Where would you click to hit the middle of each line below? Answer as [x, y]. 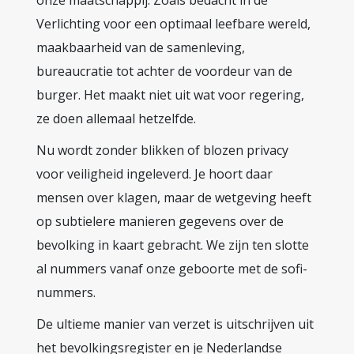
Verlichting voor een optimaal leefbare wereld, [173, 24]
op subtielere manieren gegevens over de [160, 221]
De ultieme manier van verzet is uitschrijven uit [175, 324]
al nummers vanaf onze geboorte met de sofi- [172, 269]
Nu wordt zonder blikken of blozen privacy [162, 150]
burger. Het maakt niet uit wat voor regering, [170, 95]
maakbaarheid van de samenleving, [141, 47]
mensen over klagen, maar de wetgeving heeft [174, 198]
